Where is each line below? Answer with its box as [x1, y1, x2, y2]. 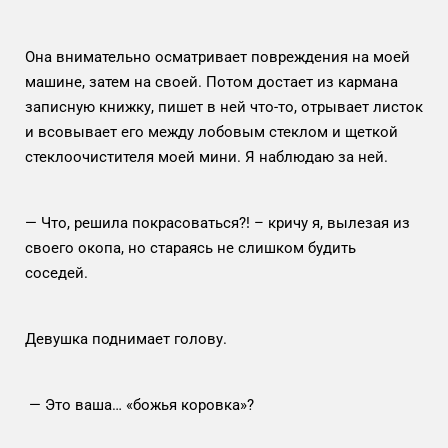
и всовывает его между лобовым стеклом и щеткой [25, 122, 398, 141]
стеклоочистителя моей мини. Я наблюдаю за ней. [25, 147, 392, 166]
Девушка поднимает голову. [25, 329, 227, 348]
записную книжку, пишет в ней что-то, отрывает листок [25, 97, 423, 116]
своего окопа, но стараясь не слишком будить [25, 238, 356, 257]
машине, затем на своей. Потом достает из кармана [25, 72, 398, 91]
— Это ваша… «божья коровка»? [25, 395, 254, 414]
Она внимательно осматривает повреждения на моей [25, 47, 410, 66]
